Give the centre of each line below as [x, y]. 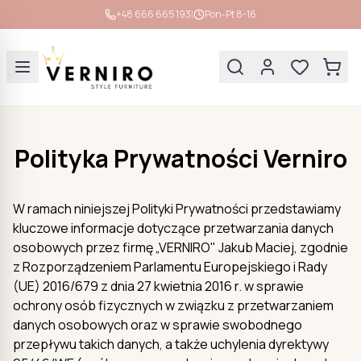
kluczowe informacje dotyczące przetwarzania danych [173, 228]
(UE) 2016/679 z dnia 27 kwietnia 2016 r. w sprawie [158, 286]
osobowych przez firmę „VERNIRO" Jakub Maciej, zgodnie [180, 247]
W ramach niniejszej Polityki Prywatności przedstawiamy [177, 208]
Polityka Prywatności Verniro [180, 158]
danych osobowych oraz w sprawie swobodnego [158, 324]
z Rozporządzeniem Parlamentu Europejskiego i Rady [170, 266]
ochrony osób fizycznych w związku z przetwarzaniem [173, 305]
